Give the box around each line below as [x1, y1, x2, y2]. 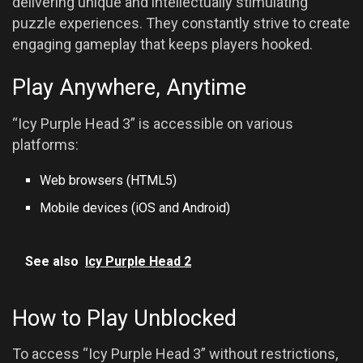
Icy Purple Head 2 [85, 254, 191, 269]
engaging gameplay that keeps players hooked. [12, 35, 313, 53]
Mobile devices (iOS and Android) [40, 200, 231, 216]
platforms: [12, 136, 79, 153]
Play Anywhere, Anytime [12, 75, 246, 101]
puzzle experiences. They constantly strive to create [12, 14, 350, 32]
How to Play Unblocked [12, 305, 237, 331]
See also [25, 254, 79, 269]
